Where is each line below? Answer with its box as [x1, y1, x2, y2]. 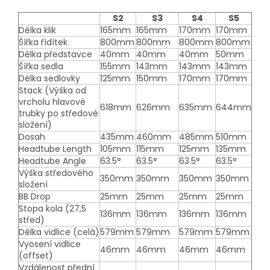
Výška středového [19, 166, 93, 179]
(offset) [19, 249, 53, 262]
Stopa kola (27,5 [19, 202, 86, 215]
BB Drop [19, 190, 51, 202]
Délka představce [19, 48, 92, 60]
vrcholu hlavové [19, 95, 86, 108]
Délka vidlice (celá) [19, 225, 99, 238]
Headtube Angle [19, 154, 86, 167]
